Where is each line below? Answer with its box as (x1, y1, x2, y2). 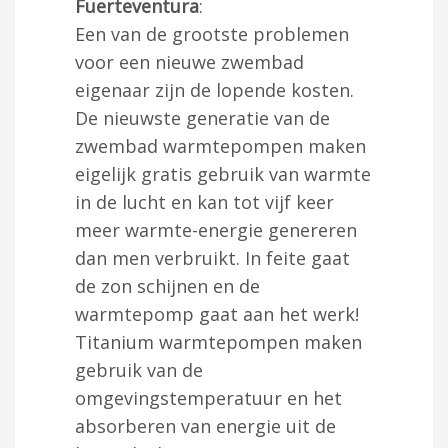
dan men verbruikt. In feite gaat (75, 245, 350, 270)
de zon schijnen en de (75, 273, 260, 298)
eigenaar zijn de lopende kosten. (75, 77, 354, 102)
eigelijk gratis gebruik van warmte (75, 161, 371, 186)
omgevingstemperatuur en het (75, 385, 342, 410)
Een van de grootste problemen (75, 21, 349, 46)
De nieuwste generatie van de (75, 105, 330, 130)
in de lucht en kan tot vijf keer (75, 189, 334, 214)
